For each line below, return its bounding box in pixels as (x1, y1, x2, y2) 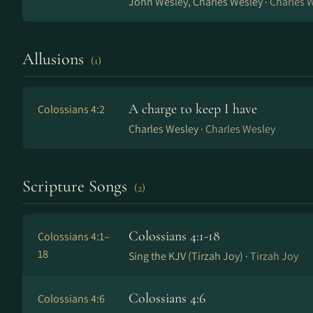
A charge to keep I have (129, 101, 257, 117)
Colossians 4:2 (38, 102, 105, 117)
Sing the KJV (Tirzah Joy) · (129, 249, 250, 263)
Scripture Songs (22, 176, 131, 196)
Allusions (22, 49, 88, 69)
